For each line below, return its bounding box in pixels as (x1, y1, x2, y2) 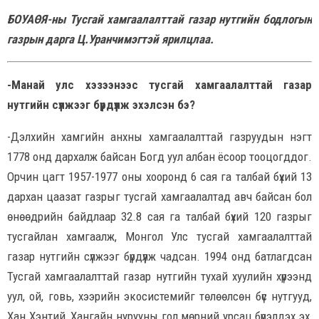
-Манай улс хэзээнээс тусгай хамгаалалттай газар (7, 77, 312, 92)
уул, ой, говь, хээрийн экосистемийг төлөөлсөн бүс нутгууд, (7, 288, 312, 303)
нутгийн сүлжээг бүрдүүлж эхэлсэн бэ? (7, 97, 195, 112)
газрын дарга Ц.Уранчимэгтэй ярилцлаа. (7, 31, 214, 46)
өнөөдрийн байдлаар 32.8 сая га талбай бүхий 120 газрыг (7, 209, 312, 224)
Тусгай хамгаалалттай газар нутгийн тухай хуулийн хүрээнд (7, 268, 312, 283)
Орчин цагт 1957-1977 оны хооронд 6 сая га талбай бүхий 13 (7, 169, 312, 184)
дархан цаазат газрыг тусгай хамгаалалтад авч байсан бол (7, 189, 312, 204)
